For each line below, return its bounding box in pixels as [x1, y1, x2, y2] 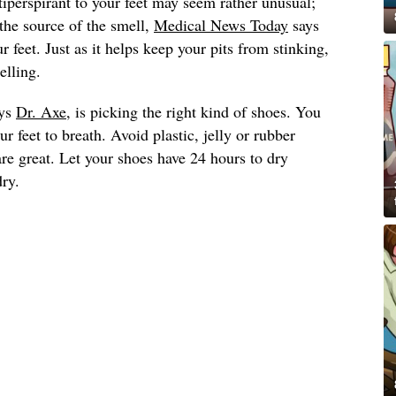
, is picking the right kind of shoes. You [66, 100, 321, 122]
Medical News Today [154, 13, 288, 35]
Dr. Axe [16, 100, 66, 122]
